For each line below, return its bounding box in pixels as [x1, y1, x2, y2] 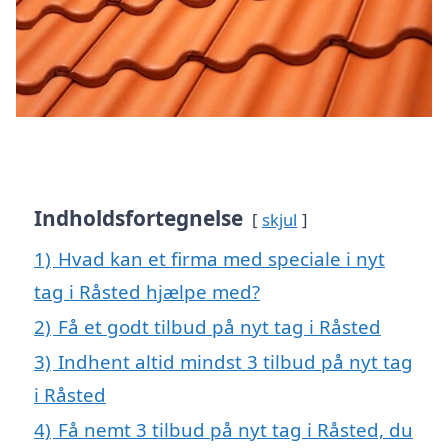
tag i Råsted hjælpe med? [34, 279, 260, 305]
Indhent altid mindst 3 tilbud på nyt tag [58, 349, 413, 375]
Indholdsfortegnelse [34, 204, 243, 233]
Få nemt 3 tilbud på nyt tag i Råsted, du [58, 417, 413, 443]
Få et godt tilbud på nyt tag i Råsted [58, 314, 381, 340]
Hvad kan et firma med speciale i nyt [58, 246, 385, 272]
